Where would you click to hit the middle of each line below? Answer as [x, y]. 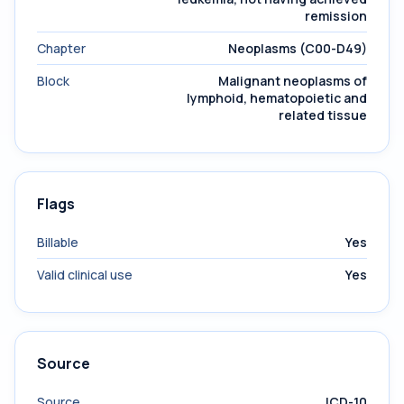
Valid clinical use [85, 275]
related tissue [323, 115]
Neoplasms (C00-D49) [298, 48]
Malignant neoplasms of [293, 81]
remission [336, 16]
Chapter [61, 48]
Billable [58, 242]
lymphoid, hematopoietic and [277, 98]
